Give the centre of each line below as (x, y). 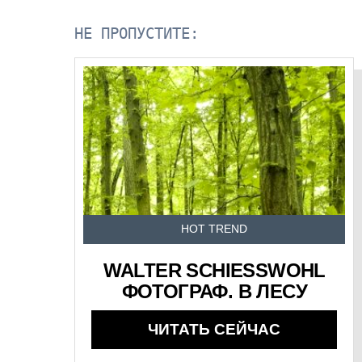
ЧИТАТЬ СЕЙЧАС (215, 329)
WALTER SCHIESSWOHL (214, 270)
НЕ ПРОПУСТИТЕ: (137, 33)
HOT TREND (215, 229)
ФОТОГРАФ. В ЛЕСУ (214, 291)
